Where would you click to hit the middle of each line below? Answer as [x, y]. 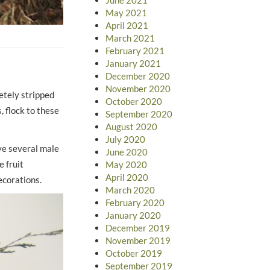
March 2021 [130, 38]
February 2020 [135, 202]
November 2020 [138, 88]
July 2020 [125, 139]
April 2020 [127, 177]
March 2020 [130, 190]
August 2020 [131, 126]
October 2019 [133, 253]
